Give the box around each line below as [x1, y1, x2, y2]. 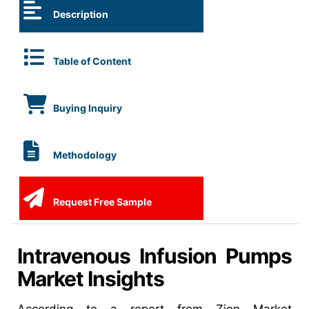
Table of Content [53, 55, 131, 67]
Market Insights [17, 266, 164, 291]
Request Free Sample [51, 196, 152, 208]
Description [51, 8, 108, 20]
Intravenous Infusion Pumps [17, 243, 292, 268]
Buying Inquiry [51, 102, 122, 114]
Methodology [51, 149, 117, 161]
